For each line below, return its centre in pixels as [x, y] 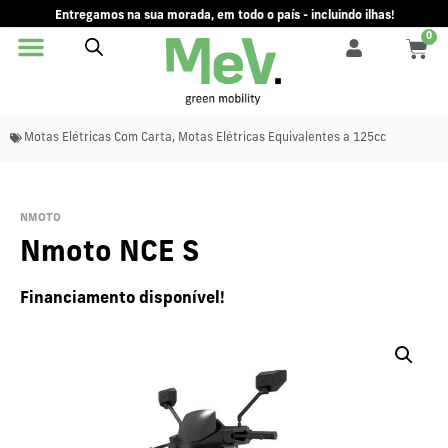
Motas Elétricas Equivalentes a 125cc [282, 137]
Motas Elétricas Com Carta [98, 137]
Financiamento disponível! [122, 298]
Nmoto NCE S [109, 253]
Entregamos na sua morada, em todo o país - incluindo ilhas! [224, 16]
